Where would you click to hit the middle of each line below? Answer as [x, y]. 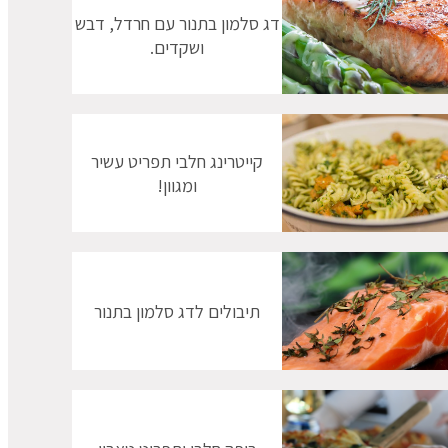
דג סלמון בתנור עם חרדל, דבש [177, 23]
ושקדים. [177, 47]
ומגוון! [177, 185]
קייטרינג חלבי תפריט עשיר [177, 161]
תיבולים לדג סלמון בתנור [177, 311]
